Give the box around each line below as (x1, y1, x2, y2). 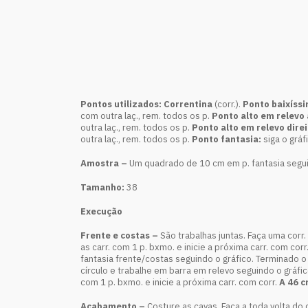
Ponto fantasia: (192, 133, 263, 145)
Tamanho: (80, 181, 124, 193)
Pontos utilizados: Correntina (80, 98, 214, 110)
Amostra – (80, 157, 129, 169)
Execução (80, 206, 122, 217)
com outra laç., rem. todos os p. (80, 110, 212, 122)
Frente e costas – (80, 230, 160, 241)
